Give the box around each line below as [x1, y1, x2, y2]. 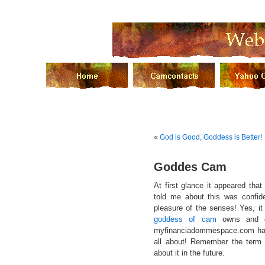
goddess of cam [154, 215, 216, 224]
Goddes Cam [154, 160, 227, 173]
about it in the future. [154, 248, 225, 257]
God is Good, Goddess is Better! [160, 133, 262, 141]
